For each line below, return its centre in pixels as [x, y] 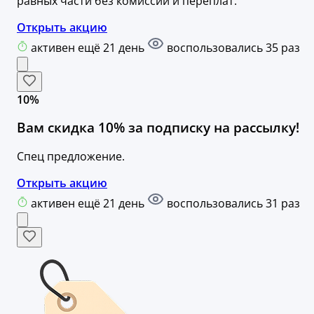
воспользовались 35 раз [232, 47]
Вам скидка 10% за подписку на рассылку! [158, 128]
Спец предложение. [71, 156]
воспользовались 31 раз [232, 203]
